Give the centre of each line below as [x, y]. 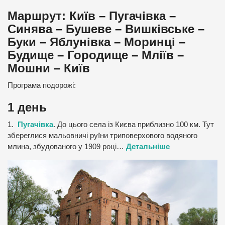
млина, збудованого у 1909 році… [67, 147]
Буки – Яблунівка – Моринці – [96, 42]
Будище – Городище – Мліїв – [96, 55]
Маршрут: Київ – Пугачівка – [92, 16]
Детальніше [148, 147]
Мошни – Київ [49, 68]
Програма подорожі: [42, 86]
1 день [27, 107]
